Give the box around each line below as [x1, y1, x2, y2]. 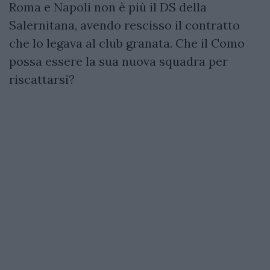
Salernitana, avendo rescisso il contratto [9, 17, 240, 33]
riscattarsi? [9, 71, 75, 87]
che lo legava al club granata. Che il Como [9, 35, 245, 51]
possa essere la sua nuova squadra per [9, 53, 228, 69]
